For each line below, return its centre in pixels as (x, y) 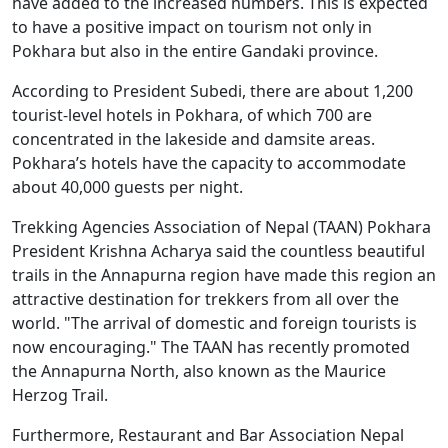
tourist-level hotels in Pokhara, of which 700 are (192, 114)
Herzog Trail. (60, 394)
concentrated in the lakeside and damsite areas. (193, 138)
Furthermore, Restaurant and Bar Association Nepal (208, 434)
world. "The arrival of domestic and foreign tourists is (214, 322)
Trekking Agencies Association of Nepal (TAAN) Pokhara (221, 226)
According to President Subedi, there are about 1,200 (212, 90)
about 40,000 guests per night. (129, 186)
